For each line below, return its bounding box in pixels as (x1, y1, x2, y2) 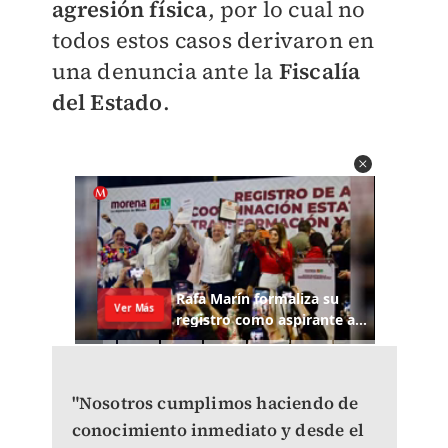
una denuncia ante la (51, 56, 279, 86)
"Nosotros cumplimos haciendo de (71, 391, 359, 416)
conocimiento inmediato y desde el (71, 418, 365, 443)
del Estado (51, 87, 163, 117)
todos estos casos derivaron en (51, 25, 375, 55)
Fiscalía (278, 56, 361, 86)
